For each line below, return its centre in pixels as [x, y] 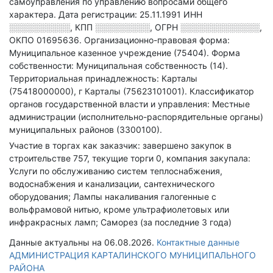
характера [31, 14]
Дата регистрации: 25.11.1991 [120, 14]
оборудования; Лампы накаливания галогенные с [113, 197]
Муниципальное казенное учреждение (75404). [110, 53]
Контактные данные [198, 242]
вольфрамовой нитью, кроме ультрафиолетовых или [119, 209]
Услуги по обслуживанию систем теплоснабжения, [116, 171]
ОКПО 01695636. [47, 40]
